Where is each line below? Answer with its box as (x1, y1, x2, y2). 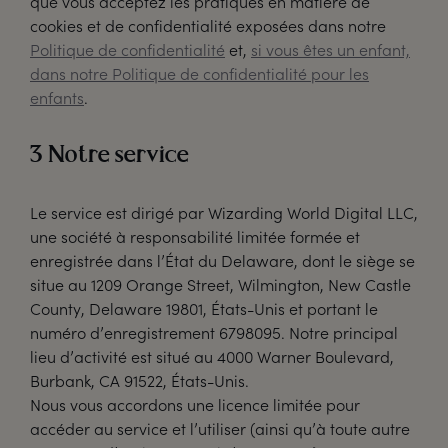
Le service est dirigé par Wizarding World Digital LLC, (30, 202, 418, 223)
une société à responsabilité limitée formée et (30, 226, 360, 247)
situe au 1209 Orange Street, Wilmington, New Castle (30, 274, 411, 295)
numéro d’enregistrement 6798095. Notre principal (30, 322, 398, 343)
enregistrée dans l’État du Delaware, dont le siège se (30, 250, 415, 271)
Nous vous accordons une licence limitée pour (30, 394, 360, 415)
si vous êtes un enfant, (251, 39, 410, 60)
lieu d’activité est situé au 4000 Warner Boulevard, (30, 346, 394, 367)
